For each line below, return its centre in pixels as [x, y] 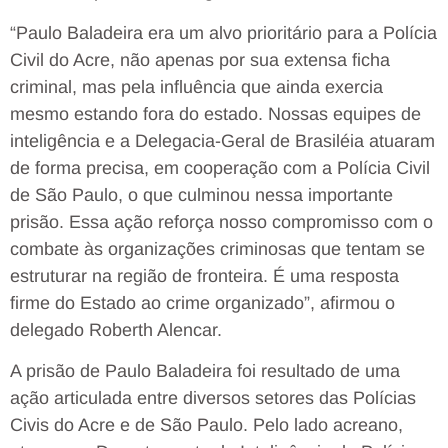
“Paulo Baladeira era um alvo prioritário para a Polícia [223, 32]
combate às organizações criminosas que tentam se [217, 248]
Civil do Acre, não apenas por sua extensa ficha [200, 59]
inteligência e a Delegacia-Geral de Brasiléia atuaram [222, 140]
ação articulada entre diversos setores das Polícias [213, 398]
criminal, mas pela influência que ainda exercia [196, 86]
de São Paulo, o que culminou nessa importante [201, 194]
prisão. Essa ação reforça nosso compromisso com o [221, 221]
